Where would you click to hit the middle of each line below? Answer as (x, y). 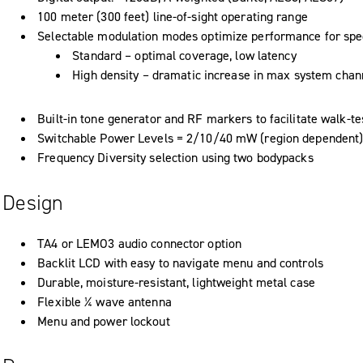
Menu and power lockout (104, 321)
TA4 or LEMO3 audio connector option (140, 243)
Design (33, 202)
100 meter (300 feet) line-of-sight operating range (173, 16)
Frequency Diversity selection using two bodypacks (175, 157)
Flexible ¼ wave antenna (105, 301)
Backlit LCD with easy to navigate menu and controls (180, 263)
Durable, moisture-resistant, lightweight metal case (176, 282)
